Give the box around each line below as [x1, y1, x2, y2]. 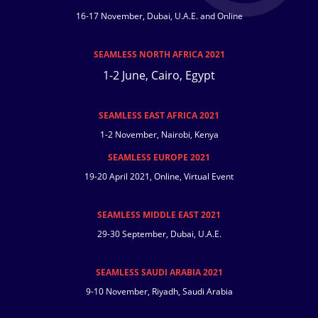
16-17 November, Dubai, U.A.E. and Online [75, 10, 243, 23]
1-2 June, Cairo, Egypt [103, 67, 215, 84]
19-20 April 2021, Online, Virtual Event [84, 170, 234, 183]
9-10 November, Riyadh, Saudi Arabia [85, 285, 233, 298]
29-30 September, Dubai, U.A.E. [97, 228, 221, 241]
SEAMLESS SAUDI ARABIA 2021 [95, 266, 223, 279]
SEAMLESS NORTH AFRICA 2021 [93, 48, 225, 61]
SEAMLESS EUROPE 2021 [108, 151, 210, 164]
